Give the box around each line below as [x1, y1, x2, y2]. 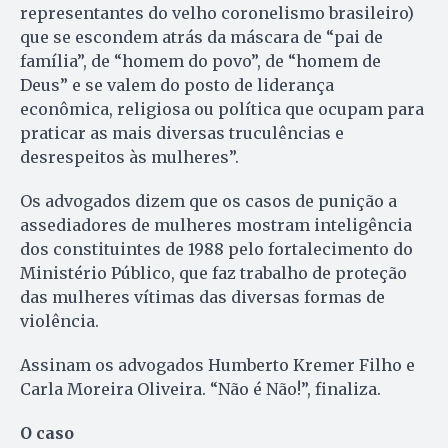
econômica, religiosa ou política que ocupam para [20, 98, 424, 119]
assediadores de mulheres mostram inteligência [20, 214, 412, 235]
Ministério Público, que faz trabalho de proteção [20, 262, 407, 283]
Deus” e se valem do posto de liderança [20, 74, 334, 95]
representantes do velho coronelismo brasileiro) [20, 2, 414, 23]
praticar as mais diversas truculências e [20, 122, 344, 143]
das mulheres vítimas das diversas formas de [20, 286, 385, 307]
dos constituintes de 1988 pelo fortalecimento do [20, 238, 413, 259]
